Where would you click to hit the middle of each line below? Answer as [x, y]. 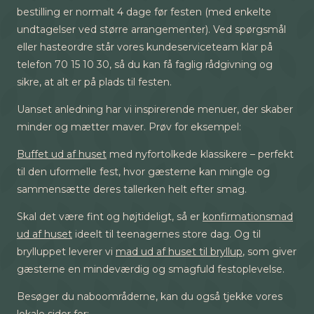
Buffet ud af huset [62, 154]
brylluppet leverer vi [66, 252]
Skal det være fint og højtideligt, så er [110, 217]
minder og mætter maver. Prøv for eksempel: [129, 127]
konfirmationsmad [248, 217]
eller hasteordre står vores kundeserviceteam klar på [145, 47]
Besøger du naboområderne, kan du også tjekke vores [150, 296]
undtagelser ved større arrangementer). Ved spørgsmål [151, 29]
